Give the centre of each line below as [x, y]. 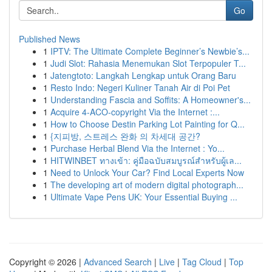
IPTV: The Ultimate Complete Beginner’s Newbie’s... [150, 51]
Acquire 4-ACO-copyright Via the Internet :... [135, 112]
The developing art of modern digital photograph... [147, 185]
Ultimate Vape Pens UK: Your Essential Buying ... [144, 197]
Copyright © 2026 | [46, 262]
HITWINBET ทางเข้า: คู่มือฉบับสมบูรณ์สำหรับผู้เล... [146, 160]
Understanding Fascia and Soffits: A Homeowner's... [151, 100]
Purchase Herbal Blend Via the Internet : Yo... [138, 148]
